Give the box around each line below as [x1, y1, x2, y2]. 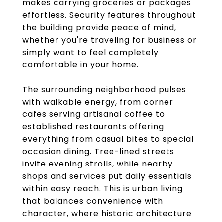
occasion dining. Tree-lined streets [22, 146, 174, 157]
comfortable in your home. [22, 59, 139, 70]
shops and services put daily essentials [22, 170, 192, 182]
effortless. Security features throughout [22, 9, 196, 21]
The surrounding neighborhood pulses [22, 84, 186, 95]
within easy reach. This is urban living [22, 183, 183, 194]
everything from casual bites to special [22, 133, 194, 145]
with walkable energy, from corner [22, 96, 173, 108]
